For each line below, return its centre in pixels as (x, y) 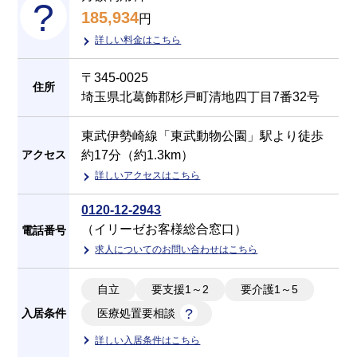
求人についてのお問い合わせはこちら (177, 249)
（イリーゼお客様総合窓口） (165, 229)
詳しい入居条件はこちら (148, 340)
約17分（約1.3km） (138, 155)
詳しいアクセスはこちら (148, 175)
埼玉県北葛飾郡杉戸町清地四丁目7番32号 (201, 96)
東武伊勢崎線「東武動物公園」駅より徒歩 (203, 135)
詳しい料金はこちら (138, 39)
